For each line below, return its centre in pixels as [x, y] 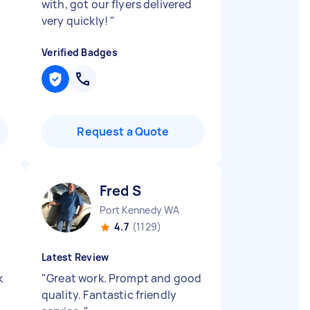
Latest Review [75, 257]
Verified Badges [80, 52]
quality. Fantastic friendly [109, 295]
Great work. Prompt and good [124, 278]
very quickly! [76, 21]
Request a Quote [123, 131]
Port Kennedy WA [139, 210]
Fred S [120, 191]
